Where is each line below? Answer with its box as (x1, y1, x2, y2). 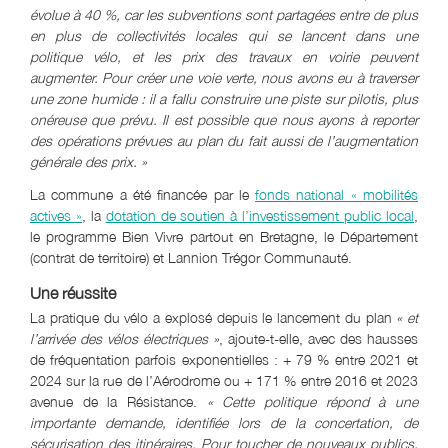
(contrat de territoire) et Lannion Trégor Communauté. (30, 248, 352, 266)
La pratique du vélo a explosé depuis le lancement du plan (30, 308, 397, 326)
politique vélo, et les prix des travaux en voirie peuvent (30, 47, 418, 65)
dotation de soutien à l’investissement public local (105, 206, 415, 224)
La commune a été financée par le (30, 185, 256, 203)
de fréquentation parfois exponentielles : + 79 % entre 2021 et (30, 350, 418, 368)
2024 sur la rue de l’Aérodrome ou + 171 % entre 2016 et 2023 (30, 371, 418, 389)
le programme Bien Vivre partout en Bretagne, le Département (30, 227, 418, 245)
